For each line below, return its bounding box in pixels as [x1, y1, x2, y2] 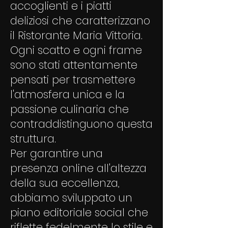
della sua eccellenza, [10, 176, 120, 190]
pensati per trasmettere [10, 72, 135, 87]
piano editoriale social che [10, 205, 148, 220]
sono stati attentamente [10, 58, 137, 72]
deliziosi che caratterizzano [10, 13, 150, 28]
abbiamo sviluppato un [10, 190, 132, 205]
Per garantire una [10, 146, 103, 161]
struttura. [10, 131, 56, 146]
